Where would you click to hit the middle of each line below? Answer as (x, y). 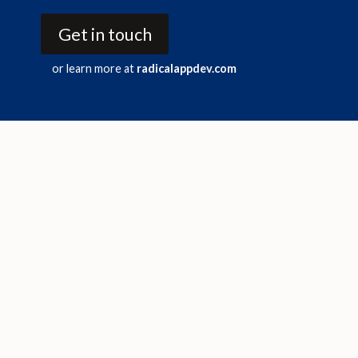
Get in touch (105, 34)
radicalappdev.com (187, 69)
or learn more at (95, 69)
